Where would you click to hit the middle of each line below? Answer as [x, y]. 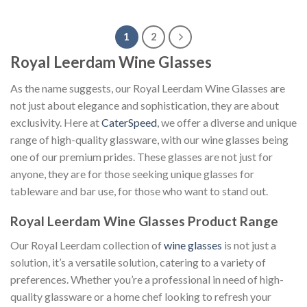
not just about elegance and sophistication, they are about [145, 105]
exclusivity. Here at [56, 122]
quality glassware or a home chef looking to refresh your [141, 297]
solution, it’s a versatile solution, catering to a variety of [138, 262]
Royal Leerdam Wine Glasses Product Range [144, 221]
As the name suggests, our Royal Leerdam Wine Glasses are [148, 88]
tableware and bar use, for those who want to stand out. [139, 191]
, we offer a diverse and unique [227, 122]
